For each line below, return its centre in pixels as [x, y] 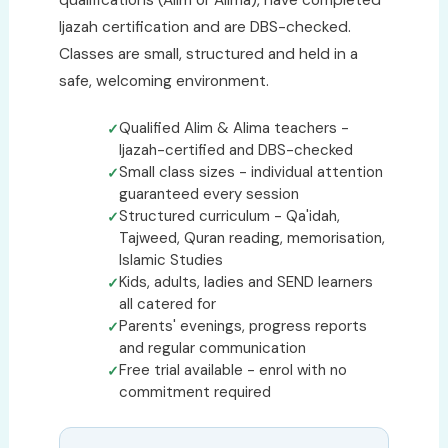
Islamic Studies [170, 260]
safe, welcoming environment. [163, 81]
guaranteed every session [208, 194]
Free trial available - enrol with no [232, 370]
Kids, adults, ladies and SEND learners [245, 282]
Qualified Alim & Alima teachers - [233, 128]
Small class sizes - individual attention [250, 172]
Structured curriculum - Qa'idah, [229, 216]
